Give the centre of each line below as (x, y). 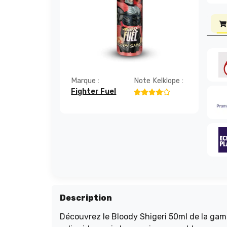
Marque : (85, 81)
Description (86, 198)
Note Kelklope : (158, 81)
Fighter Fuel (94, 92)
